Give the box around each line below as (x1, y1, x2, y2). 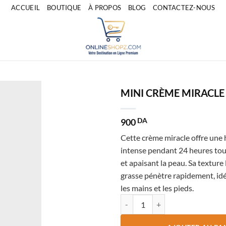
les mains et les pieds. (121, 183, 194, 193)
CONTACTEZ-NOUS (153, 4, 215, 12)
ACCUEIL (11, 4, 40, 12)
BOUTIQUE (47, 4, 82, 12)
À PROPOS (88, 4, 122, 12)
